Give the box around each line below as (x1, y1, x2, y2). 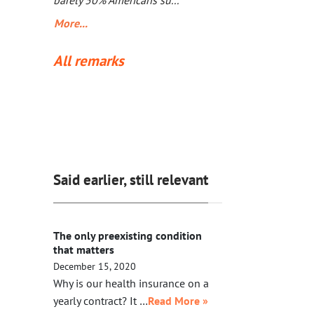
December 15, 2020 (53, 259, 136, 273)
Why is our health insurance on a (53, 276, 209, 290)
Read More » (148, 294, 208, 308)
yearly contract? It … (53, 294, 148, 308)
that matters (53, 243, 114, 257)
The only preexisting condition (53, 228, 202, 243)
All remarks (53, 51, 124, 70)
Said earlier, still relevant (53, 170, 208, 189)
